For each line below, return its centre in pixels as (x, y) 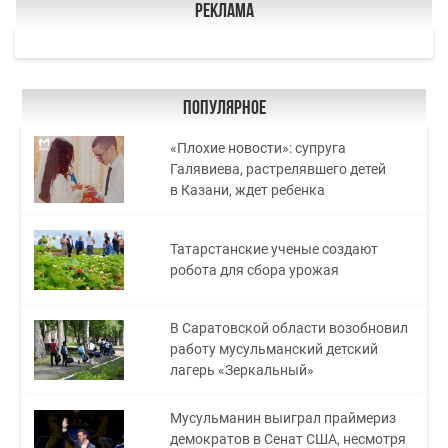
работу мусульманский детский (274, 349)
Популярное (224, 108)
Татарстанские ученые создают (274, 248)
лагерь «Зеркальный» (242, 370)
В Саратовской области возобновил (289, 328)
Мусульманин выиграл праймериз (283, 418)
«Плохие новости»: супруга (258, 148)
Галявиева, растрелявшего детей (278, 169)
